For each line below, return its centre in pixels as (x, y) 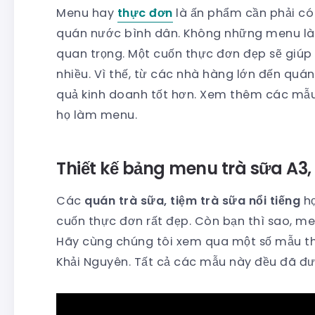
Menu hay (87, 13)
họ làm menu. (97, 115)
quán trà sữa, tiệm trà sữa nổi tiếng (192, 200)
